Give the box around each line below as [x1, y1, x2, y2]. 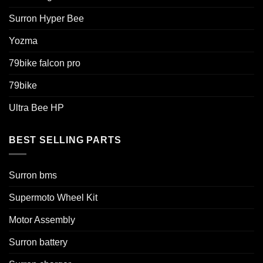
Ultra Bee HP [9, 102, 64, 113]
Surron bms [9, 170, 57, 181]
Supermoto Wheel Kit [9, 193, 97, 203]
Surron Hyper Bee [9, 13, 84, 23]
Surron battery [9, 237, 68, 248]
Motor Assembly [9, 215, 75, 225]
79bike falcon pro [9, 58, 80, 68]
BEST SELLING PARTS [9, 134, 122, 145]
